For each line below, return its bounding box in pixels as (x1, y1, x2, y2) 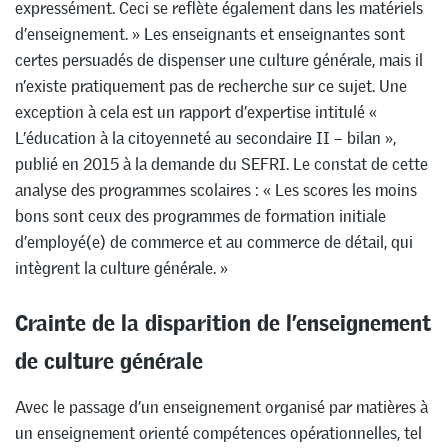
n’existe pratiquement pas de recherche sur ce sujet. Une (15, 74, 407, 97)
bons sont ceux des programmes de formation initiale (15, 204, 386, 227)
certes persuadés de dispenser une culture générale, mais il (15, 48, 423, 71)
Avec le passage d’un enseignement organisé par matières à (15, 396, 428, 419)
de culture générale (15, 337, 203, 376)
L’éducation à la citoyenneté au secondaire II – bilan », (15, 126, 396, 149)
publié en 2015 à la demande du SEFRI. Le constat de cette (15, 152, 428, 175)
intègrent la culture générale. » (15, 256, 228, 279)
